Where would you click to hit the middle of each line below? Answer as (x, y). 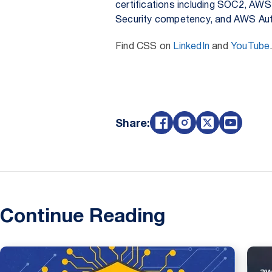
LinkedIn (192, 47)
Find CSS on (144, 47)
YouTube (250, 47)
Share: (133, 124)
